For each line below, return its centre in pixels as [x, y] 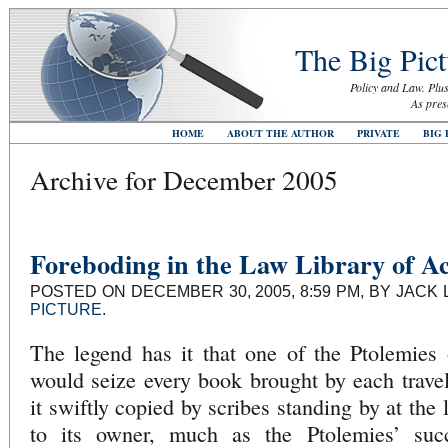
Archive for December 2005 [184, 179]
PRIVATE [378, 133]
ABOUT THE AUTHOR [280, 133]
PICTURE [66, 309]
